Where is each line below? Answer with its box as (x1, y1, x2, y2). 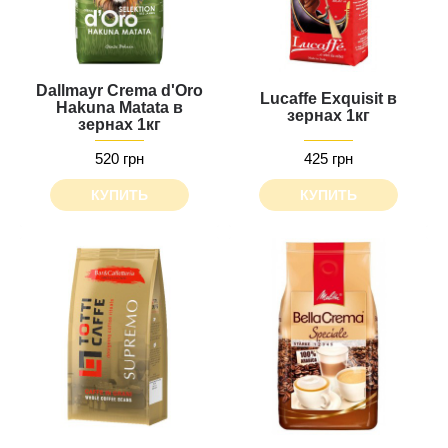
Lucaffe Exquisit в (260, 90, 397, 107)
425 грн (304, 150, 353, 167)
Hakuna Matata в (56, 99, 183, 116)
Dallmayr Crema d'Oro (36, 82, 203, 99)
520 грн (95, 150, 144, 167)
